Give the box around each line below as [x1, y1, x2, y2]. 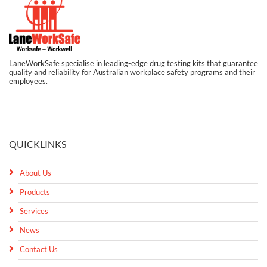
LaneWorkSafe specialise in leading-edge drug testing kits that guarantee [9, 58, 258, 69]
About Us [20, 167, 51, 178]
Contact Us [20, 244, 58, 254]
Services [20, 206, 48, 216]
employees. [9, 76, 48, 86]
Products [20, 187, 50, 197]
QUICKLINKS [9, 138, 66, 150]
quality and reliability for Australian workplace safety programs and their [9, 67, 255, 77]
